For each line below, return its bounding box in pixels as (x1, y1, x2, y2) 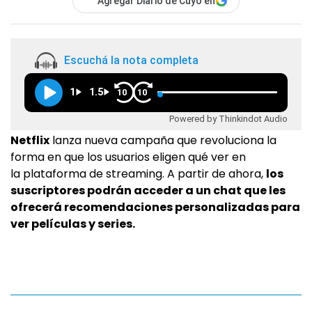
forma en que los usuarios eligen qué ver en (10, 149, 246, 165)
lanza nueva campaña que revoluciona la (49, 132, 276, 148)
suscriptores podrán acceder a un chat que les (10, 182, 286, 198)
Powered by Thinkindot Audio (169, 113, 288, 124)
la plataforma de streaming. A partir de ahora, (10, 166, 266, 182)
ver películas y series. (10, 216, 135, 232)
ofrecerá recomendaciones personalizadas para (10, 199, 300, 215)
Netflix (10, 132, 49, 148)
